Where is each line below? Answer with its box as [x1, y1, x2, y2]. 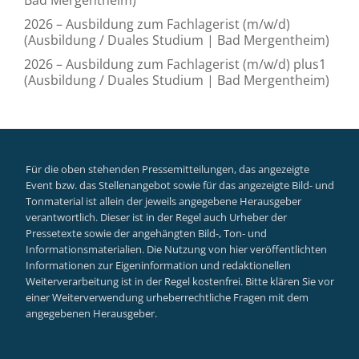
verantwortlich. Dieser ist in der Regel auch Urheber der [26, 210, 287, 224]
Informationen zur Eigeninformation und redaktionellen [26, 258, 291, 272]
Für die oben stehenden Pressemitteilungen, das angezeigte [26, 162, 309, 176]
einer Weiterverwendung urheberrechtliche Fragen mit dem [26, 290, 309, 305]
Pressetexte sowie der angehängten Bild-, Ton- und [26, 226, 267, 240]
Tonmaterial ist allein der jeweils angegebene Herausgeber [26, 194, 301, 208]
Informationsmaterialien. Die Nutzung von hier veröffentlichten [26, 242, 327, 256]
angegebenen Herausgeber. [26, 306, 157, 321]
